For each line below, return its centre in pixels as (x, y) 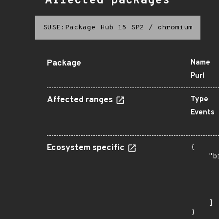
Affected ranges (81, 100)
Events (203, 113)
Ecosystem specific (87, 148)
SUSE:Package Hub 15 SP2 (94, 28)
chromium (175, 28)
